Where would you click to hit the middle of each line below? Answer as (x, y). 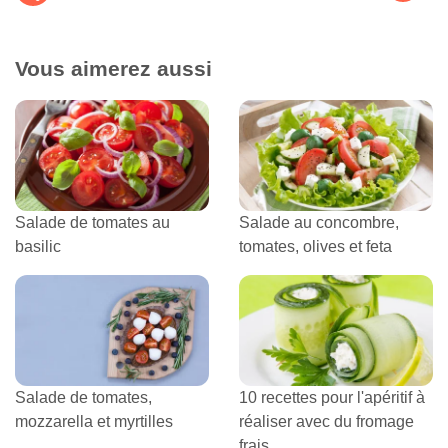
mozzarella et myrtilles (94, 421)
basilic (38, 246)
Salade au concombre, (319, 222)
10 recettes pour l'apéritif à (332, 397)
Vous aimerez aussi (113, 68)
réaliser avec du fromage (326, 421)
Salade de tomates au (92, 222)
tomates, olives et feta (315, 246)
